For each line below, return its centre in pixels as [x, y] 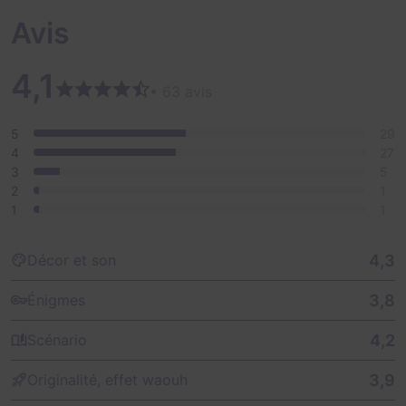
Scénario [57, 340]
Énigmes [56, 300]
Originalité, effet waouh [107, 380]
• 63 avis [181, 91]
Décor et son [72, 261]
